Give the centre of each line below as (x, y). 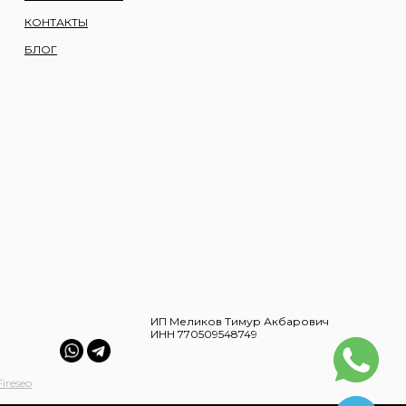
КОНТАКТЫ (56, 22)
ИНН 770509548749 (204, 333)
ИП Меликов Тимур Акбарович (240, 321)
